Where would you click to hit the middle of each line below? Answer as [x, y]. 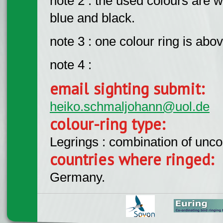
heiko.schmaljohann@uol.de [130, 106]
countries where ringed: [134, 159]
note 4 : [71, 64]
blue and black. [92, 18]
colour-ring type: [110, 124]
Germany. [77, 177]
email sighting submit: [129, 88]
